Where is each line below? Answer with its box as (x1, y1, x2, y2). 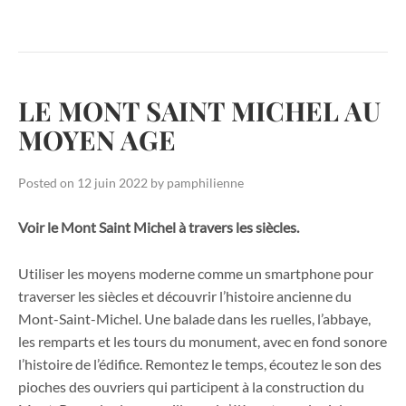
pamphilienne (167, 174, 244, 190)
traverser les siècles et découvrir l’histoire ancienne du (18, 286, 352, 304)
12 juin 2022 (77, 174, 148, 190)
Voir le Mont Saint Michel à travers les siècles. (18, 218, 299, 237)
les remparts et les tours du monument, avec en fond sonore (18, 332, 387, 350)
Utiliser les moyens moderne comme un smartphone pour (18, 264, 373, 282)
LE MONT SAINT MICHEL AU (18, 92, 381, 129)
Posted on (18, 174, 77, 190)
